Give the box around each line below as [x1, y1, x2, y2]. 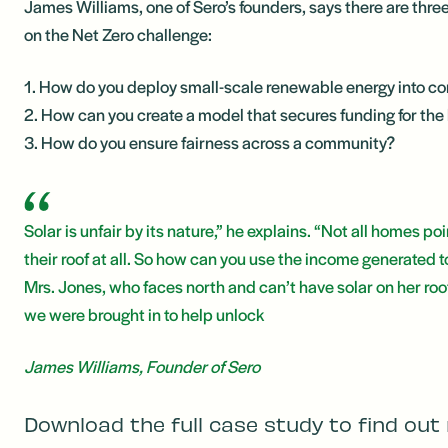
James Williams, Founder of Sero [24, 354, 260, 378]
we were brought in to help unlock [24, 302, 264, 326]
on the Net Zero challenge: [24, 22, 212, 46]
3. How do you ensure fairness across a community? [24, 130, 395, 154]
